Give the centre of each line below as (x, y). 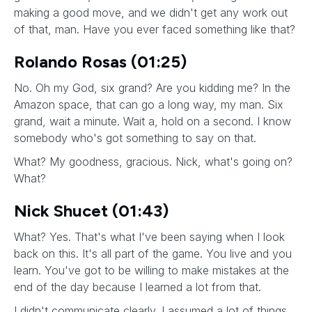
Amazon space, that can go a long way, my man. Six (149, 104)
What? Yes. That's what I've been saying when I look (149, 237)
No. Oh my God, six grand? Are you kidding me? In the (152, 88)
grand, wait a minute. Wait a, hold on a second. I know (153, 121)
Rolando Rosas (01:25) (100, 62)
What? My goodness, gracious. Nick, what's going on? (153, 162)
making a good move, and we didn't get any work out (151, 13)
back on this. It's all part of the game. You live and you (153, 253)
